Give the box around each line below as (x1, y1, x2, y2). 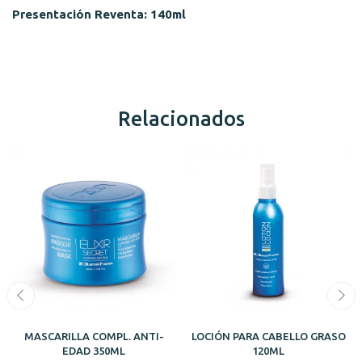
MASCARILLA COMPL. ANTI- (23, 330, 164, 342)
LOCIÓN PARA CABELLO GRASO (191, 330, 346, 342)
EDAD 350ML (62, 344, 125, 356)
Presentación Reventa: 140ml (12, 6, 186, 21)
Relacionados (117, 107, 245, 130)
